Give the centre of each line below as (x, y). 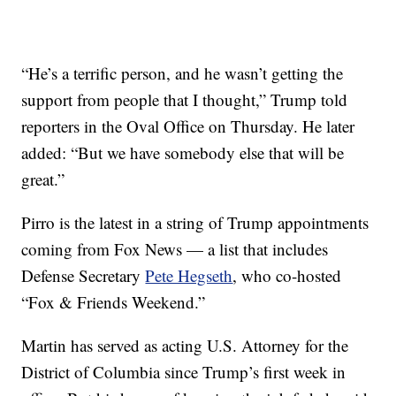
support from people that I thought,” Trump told (185, 99)
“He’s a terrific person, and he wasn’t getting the (183, 72)
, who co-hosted (287, 275)
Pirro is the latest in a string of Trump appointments (195, 222)
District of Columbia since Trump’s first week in (184, 371)
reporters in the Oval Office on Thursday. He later (188, 126)
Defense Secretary (84, 275)
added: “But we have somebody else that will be (183, 152)
